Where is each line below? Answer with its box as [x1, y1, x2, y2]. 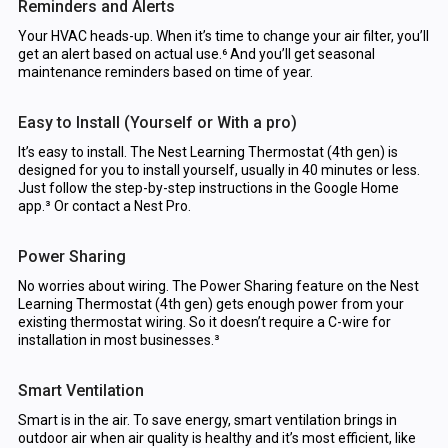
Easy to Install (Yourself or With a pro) [17, 113, 297, 133]
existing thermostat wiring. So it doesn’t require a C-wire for [17, 314, 391, 331]
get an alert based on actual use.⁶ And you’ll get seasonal [17, 46, 375, 63]
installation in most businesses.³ [17, 332, 220, 349]
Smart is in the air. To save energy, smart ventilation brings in [17, 412, 397, 429]
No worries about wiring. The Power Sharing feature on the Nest [17, 278, 419, 295]
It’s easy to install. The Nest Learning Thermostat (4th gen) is [17, 144, 398, 161]
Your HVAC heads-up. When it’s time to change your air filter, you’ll [17, 28, 429, 45]
